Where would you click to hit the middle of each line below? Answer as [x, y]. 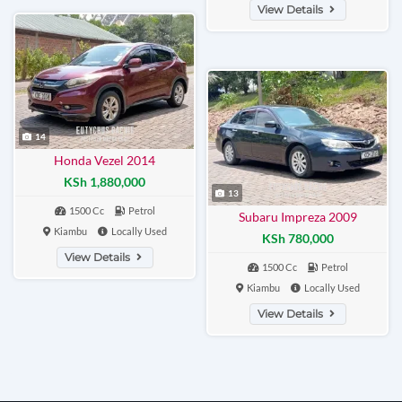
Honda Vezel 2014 [105, 160]
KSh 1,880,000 [105, 182]
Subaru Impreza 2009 [297, 217]
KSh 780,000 [297, 239]
